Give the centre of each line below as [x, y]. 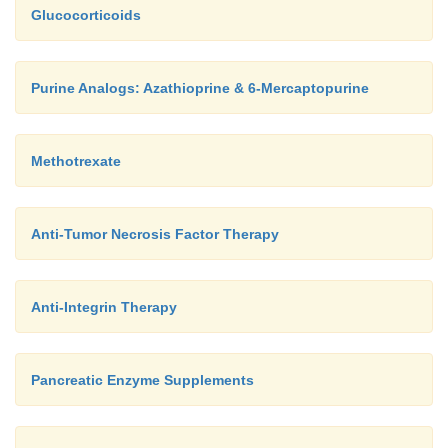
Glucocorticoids [86, 14]
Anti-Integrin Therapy [104, 306]
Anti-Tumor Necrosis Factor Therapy [155, 233]
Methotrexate [76, 160]
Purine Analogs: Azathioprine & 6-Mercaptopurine [200, 87]
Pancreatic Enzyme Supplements [142, 379]
